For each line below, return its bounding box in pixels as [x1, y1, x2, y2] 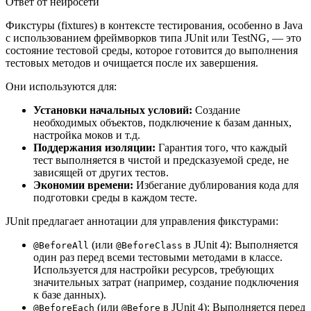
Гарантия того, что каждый [155, 141, 287, 153]
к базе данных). [33, 288, 106, 301]
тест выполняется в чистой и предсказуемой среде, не [33, 153, 289, 166]
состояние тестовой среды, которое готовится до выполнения [6, 44, 298, 56]
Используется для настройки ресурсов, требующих [33, 263, 274, 276]
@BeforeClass [116, 239, 183, 251]
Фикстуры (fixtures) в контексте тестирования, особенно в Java [6, 19, 303, 31]
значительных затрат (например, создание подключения [33, 276, 299, 288]
